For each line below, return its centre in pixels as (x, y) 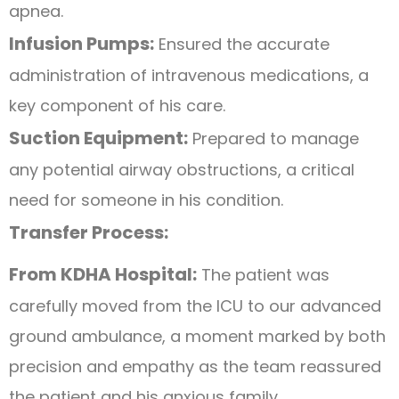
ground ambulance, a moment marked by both (197, 336)
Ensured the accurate (242, 44)
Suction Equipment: (98, 138)
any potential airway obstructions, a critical (182, 169)
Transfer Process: (89, 232)
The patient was (263, 274)
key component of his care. (117, 105)
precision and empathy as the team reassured (195, 366)
